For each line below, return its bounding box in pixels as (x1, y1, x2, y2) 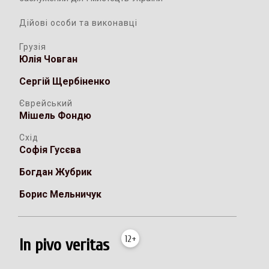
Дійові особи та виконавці (19, 18, 138, 28)
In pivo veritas (19, 235, 110, 255)
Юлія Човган (19, 53, 78, 65)
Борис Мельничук (19, 189, 102, 201)
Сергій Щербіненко (19, 76, 111, 88)
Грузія (19, 42, 47, 52)
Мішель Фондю (19, 110, 92, 122)
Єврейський (19, 98, 73, 109)
